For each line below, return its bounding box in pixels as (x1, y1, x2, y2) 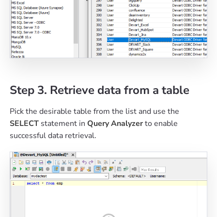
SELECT (10, 118, 41, 129)
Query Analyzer (87, 118, 145, 129)
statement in (41, 118, 87, 129)
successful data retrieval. (10, 130, 96, 141)
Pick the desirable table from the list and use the (10, 106, 179, 117)
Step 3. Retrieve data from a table (10, 82, 189, 98)
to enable (145, 118, 178, 129)
